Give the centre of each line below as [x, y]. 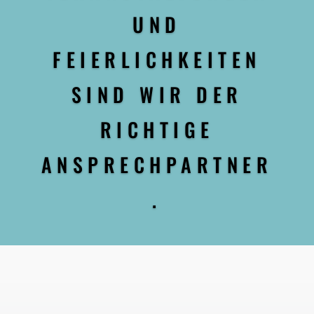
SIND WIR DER [157, 95]
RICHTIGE [157, 130]
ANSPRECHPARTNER [157, 165]
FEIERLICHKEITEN [157, 60]
